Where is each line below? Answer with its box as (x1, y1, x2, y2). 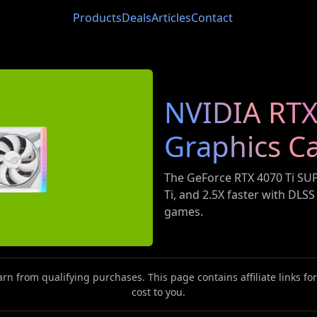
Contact (191, 10, 233, 25)
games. (164, 204, 203, 219)
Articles (151, 10, 191, 25)
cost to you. (132, 285, 185, 299)
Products (73, 10, 122, 25)
